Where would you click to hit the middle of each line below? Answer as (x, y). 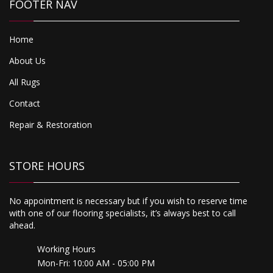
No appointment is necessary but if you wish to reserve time (128, 200)
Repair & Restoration (51, 124)
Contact (25, 103)
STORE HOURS (47, 165)
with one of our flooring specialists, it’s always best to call (122, 213)
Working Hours (66, 249)
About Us (27, 60)
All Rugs (25, 82)
